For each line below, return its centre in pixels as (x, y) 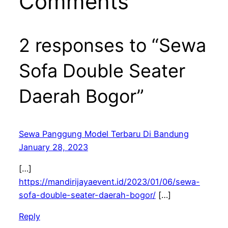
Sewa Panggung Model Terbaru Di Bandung (104, 134)
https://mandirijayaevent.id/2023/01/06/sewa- (109, 182)
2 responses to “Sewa (112, 45)
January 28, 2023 (53, 147)
